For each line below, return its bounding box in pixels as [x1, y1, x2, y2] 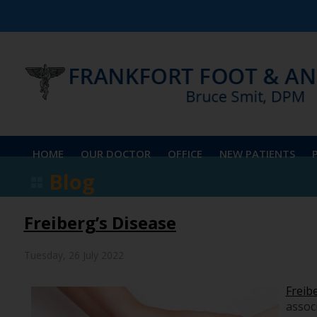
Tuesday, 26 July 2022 [23, 248, 124, 263]
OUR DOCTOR [80, 146, 151, 161]
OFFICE [167, 146, 202, 161]
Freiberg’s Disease [23, 211, 176, 235]
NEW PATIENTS [219, 146, 295, 161]
